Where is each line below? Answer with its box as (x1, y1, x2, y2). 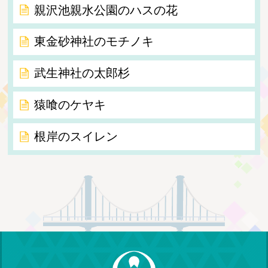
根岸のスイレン (33, 129, 118, 143)
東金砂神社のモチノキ (33, 35, 154, 48)
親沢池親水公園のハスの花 (33, 3, 178, 17)
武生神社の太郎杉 (33, 66, 130, 80)
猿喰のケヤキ (33, 98, 106, 112)
